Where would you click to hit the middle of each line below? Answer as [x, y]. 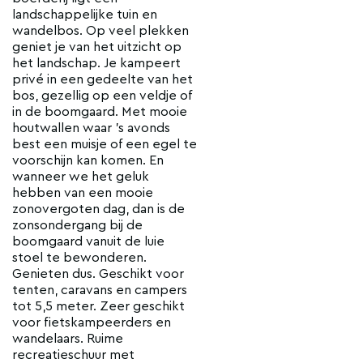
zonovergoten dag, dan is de [98, 209]
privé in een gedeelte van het [102, 79]
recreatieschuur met [73, 354]
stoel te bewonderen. [79, 257]
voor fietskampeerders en [92, 322]
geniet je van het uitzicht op [97, 47]
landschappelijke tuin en [85, 14]
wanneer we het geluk [81, 176]
